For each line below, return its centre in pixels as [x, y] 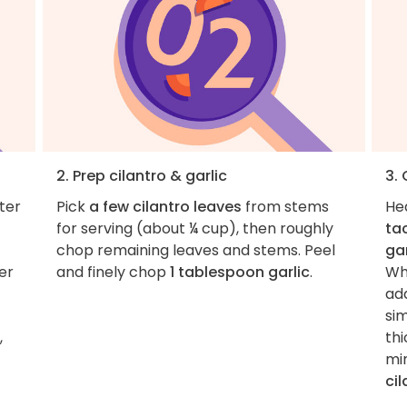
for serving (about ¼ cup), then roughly [194, 228]
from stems [285, 206]
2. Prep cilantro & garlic [141, 175]
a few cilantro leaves [165, 206]
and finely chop [113, 272]
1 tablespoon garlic [239, 272]
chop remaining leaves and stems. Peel [195, 250]
